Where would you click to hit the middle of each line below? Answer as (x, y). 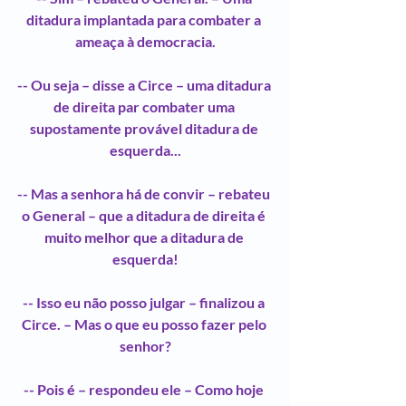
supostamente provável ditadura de (145, 128)
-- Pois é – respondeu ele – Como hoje (145, 389)
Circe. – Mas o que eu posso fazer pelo (145, 324)
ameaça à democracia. (145, 41)
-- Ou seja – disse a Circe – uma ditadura (145, 84)
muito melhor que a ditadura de (145, 237)
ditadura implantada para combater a (145, 19)
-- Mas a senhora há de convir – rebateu (145, 193)
